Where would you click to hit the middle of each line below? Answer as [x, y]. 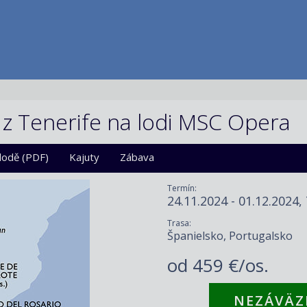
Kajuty [84, 157]
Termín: [182, 188]
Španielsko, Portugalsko [230, 235]
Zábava [137, 157]
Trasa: [179, 223]
